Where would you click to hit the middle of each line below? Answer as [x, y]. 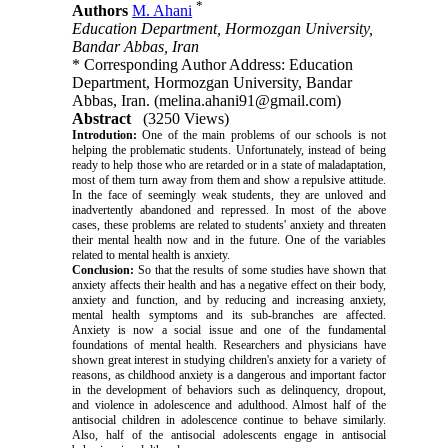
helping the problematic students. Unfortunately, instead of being [229, 150]
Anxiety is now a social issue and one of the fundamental [229, 330]
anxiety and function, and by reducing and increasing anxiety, [229, 300]
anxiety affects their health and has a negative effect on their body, [229, 285]
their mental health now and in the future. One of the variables [229, 240]
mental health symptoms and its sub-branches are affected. [229, 315]
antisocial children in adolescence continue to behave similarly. [229, 420]
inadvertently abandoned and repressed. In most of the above [229, 210]
